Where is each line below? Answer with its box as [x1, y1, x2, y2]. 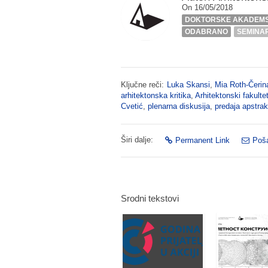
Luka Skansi [167, 80, 210, 89]
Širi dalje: [121, 135, 153, 144]
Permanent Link [175, 135, 230, 145]
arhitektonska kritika [121, 90, 191, 100]
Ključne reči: [121, 80, 164, 89]
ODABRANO [185, 27, 228, 36]
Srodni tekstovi [121, 193, 179, 203]
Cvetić [121, 101, 143, 111]
